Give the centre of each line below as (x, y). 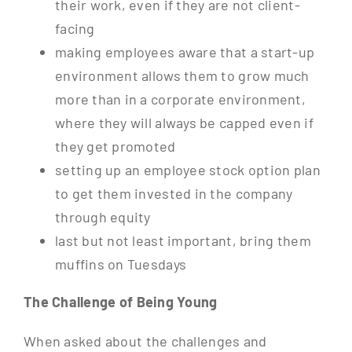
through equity (103, 217)
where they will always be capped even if (184, 123)
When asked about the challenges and (145, 341)
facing (75, 29)
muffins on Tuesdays (121, 264)
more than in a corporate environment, (180, 99)
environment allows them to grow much (182, 76)
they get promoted (115, 147)
